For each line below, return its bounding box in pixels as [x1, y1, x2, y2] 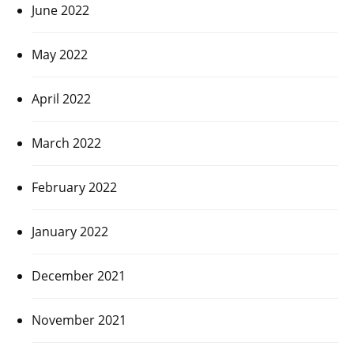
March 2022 [32, 134, 101, 152]
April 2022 [32, 89, 91, 107]
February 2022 [32, 178, 117, 196]
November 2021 [32, 311, 126, 329]
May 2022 [32, 45, 88, 63]
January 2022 [32, 222, 108, 240]
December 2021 [32, 266, 126, 284]
